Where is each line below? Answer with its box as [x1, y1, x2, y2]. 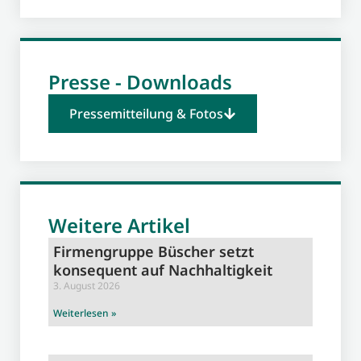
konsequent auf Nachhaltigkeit [53, 259, 272, 280]
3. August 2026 [53, 278, 120, 293]
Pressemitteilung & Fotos [69, 104, 223, 122]
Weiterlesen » [53, 305, 116, 320]
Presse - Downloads [48, 68, 232, 95]
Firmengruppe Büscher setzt [53, 241, 254, 261]
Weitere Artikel [48, 211, 190, 239]
